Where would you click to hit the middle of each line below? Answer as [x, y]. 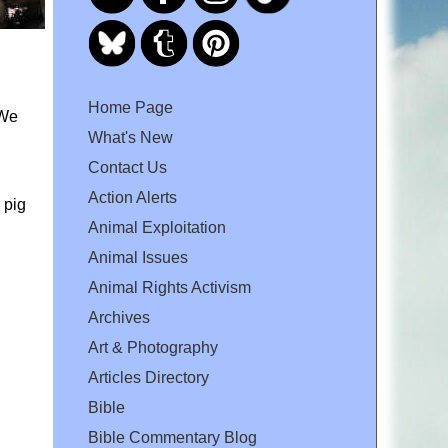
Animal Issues [138, 257]
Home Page [130, 107]
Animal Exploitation [157, 227]
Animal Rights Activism [169, 287]
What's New [130, 137]
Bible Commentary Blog [172, 437]
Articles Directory [148, 377]
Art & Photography [153, 347]
